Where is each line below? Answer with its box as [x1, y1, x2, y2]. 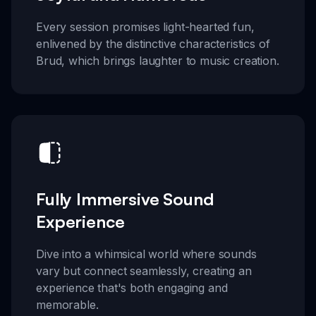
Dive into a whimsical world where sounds [36, 247, 257, 262]
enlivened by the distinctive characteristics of [36, 36, 270, 51]
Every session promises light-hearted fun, [36, 19, 255, 34]
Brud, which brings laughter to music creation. [36, 53, 279, 68]
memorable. [36, 298, 99, 312]
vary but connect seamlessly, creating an [36, 264, 252, 279]
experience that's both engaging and [36, 281, 228, 296]
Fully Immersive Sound [36, 188, 214, 210]
